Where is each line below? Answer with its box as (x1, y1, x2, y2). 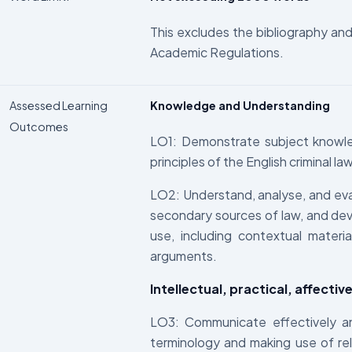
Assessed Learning (9, 97, 108, 112)
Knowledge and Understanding (150, 97, 332, 112)
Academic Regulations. (150, 44, 284, 61)
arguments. (150, 247, 217, 265)
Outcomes (9, 119, 68, 134)
